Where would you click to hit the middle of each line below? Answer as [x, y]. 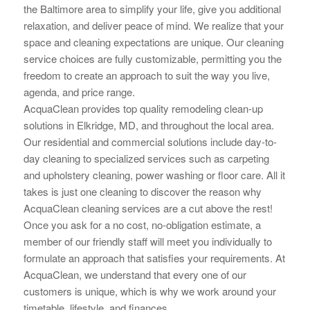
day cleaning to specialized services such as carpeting [146, 158]
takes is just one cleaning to [87, 191]
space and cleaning [68, 42]
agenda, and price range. [79, 91]
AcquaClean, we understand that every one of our [135, 274]
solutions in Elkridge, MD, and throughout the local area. [148, 125]
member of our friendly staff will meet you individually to [147, 241]
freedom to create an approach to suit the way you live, [146, 75]
